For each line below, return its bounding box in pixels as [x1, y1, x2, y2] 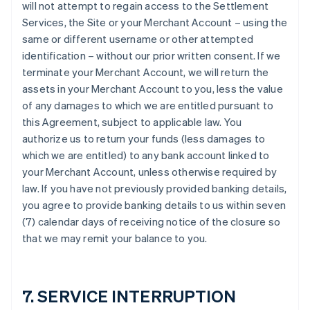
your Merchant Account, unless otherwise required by [22, 165, 277, 179]
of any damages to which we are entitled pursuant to [22, 98, 274, 112]
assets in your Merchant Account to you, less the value [22, 82, 283, 95]
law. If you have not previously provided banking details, [22, 181, 287, 195]
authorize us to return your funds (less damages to [22, 131, 266, 145]
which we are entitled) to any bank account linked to [22, 148, 270, 162]
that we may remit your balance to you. [22, 231, 208, 245]
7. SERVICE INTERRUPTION [22, 285, 237, 307]
